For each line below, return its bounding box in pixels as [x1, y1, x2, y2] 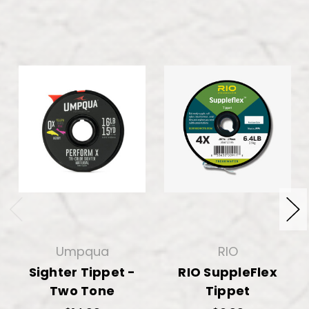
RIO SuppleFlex [178, 263, 277, 281]
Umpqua [55, 242, 109, 260]
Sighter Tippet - [28, 263, 136, 281]
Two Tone [50, 281, 114, 299]
